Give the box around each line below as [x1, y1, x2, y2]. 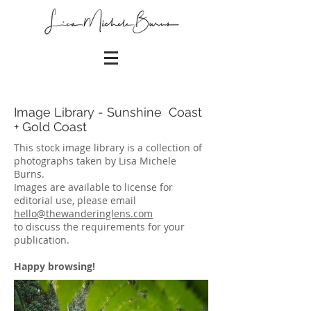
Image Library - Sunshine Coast [14, 105, 202, 119]
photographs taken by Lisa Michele [14, 154, 176, 167]
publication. [14, 233, 69, 246]
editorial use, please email [14, 194, 136, 207]
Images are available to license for [14, 180, 173, 194]
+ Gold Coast [14, 119, 87, 134]
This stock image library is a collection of [14, 141, 202, 154]
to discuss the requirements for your [14, 220, 185, 233]
